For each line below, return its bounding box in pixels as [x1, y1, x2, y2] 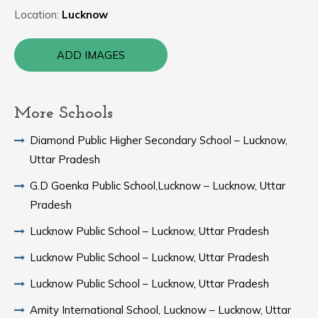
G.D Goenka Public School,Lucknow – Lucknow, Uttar [30, 179, 285, 192]
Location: [14, 8, 62, 21]
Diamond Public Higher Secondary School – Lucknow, [30, 133, 287, 147]
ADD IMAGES [57, 48, 125, 62]
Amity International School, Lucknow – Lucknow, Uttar [30, 303, 291, 317]
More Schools [14, 105, 113, 122]
